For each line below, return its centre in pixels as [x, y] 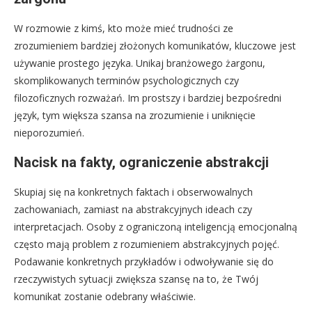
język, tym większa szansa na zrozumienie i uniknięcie [135, 116]
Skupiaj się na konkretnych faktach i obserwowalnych [133, 192]
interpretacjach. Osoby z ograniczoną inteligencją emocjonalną [156, 227]
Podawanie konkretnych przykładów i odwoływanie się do [144, 262]
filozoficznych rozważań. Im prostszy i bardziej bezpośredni [148, 98]
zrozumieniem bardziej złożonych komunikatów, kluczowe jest [155, 46]
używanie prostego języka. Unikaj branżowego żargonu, [140, 63]
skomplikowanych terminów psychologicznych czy [126, 81]
